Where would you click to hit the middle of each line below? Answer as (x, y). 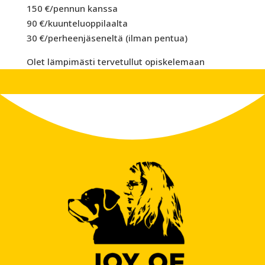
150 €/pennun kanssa (72, 8)
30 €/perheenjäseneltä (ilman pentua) (107, 38)
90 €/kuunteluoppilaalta (77, 23)
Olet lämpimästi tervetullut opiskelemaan (115, 61)
